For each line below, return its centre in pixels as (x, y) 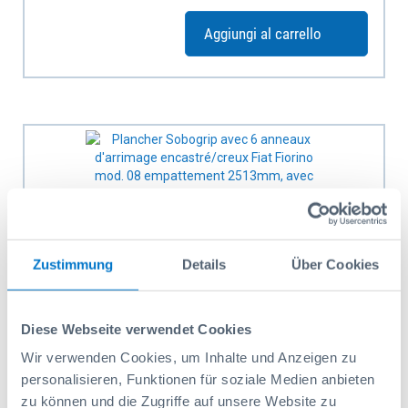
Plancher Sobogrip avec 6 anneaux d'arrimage (197, 390)
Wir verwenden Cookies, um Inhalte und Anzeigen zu (189, 357)
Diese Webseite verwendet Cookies (136, 329)
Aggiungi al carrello (263, 34)
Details (204, 264)
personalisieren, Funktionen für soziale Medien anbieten (198, 379)
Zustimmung (73, 264)
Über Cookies (335, 264)
